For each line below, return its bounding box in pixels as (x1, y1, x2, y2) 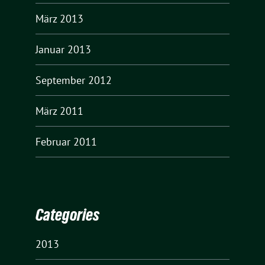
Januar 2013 (35, 42, 91, 56)
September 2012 (35, 73, 112, 87)
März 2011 (35, 104, 83, 118)
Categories (35, 205, 99, 225)
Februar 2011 (35, 134, 97, 148)
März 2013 (35, 11, 83, 25)
